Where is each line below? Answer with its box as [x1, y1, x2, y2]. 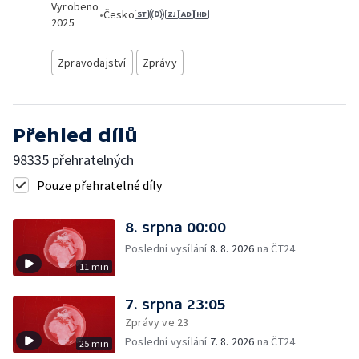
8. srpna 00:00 [125, 219, 226, 236]
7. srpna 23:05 [125, 296, 226, 313]
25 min [79, 337, 109, 349]
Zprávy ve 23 [125, 315, 189, 329]
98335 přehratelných [13, 151, 134, 169]
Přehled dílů [13, 124, 138, 146]
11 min [79, 260, 109, 272]
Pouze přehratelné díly [37, 177, 162, 193]
